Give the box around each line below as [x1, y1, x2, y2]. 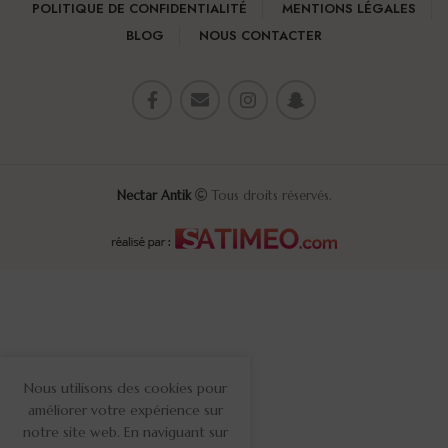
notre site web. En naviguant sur [22, 423, 228, 441]
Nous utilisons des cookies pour [23, 379, 227, 397]
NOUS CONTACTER [199, 26, 322, 46]
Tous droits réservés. [207, 188, 332, 205]
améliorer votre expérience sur [27, 401, 223, 419]
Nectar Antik [116, 188, 191, 205]
